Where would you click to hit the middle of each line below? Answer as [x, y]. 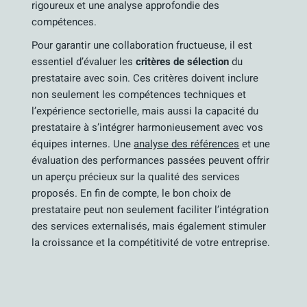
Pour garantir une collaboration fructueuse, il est [142, 45]
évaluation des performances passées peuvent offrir [151, 160]
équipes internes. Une [83, 144]
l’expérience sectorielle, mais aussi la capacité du [145, 111]
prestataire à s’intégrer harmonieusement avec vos [148, 127]
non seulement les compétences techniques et [139, 95]
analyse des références [187, 144]
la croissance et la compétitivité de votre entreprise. [151, 243]
